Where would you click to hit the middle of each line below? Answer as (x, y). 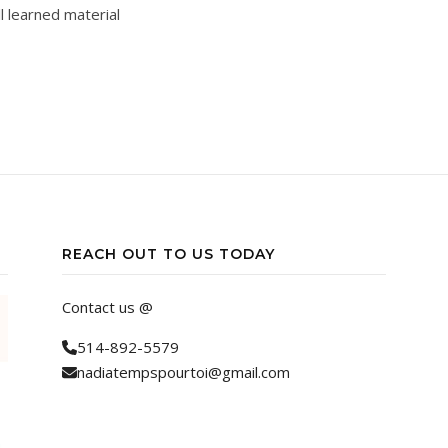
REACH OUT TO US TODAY (168, 254)
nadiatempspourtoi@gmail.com (183, 372)
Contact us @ (107, 307)
